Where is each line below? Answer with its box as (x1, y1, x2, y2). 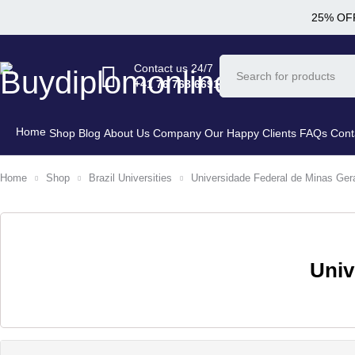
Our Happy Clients (204, 127, 296, 139)
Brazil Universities (89, 172, 172, 184)
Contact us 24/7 (134, 62, 213, 74)
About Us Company (104, 127, 201, 139)
